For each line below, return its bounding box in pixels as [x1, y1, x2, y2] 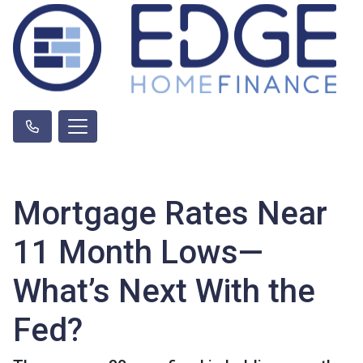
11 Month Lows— [13, 233, 263, 271]
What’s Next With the [13, 272, 315, 310]
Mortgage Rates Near [13, 194, 327, 233]
